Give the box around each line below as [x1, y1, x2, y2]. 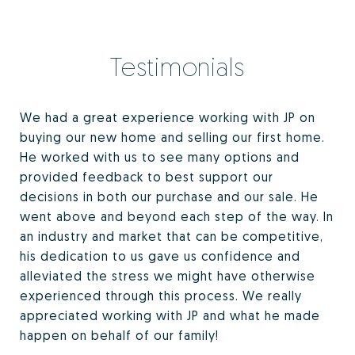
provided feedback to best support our [20, 169, 273, 185]
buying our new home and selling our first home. [20, 129, 325, 146]
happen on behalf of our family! [20, 327, 219, 344]
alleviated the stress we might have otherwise [20, 268, 315, 284]
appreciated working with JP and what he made [20, 307, 320, 324]
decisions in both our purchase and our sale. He [20, 189, 319, 205]
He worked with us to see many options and [20, 149, 300, 166]
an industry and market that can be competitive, [20, 228, 323, 245]
